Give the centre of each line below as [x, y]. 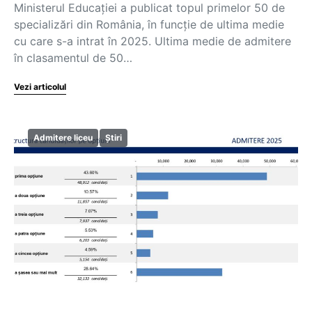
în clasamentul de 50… [73, 58]
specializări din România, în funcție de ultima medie [149, 24]
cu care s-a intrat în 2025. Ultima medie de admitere [153, 41]
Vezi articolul [40, 87]
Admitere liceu [63, 138]
